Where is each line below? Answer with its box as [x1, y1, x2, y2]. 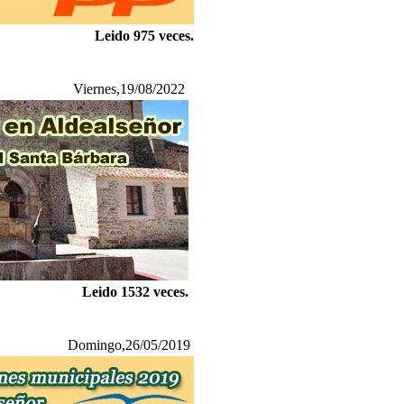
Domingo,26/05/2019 [68, 337, 190, 353]
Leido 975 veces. [95, 28, 194, 43]
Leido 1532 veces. [82, 284, 188, 299]
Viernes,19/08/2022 [73, 81, 185, 96]
